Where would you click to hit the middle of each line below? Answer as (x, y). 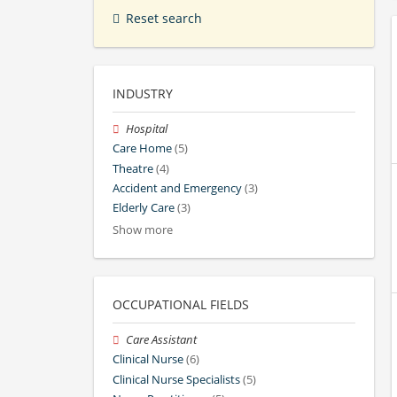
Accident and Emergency (177, 188)
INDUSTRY (143, 94)
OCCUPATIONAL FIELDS (181, 305)
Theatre (133, 168)
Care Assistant (162, 340)
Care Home (142, 149)
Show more (143, 230)
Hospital (147, 129)
